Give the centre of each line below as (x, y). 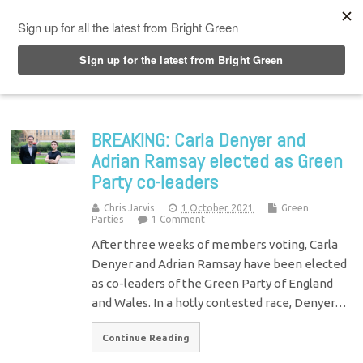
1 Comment (179, 219)
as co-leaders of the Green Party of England (213, 283)
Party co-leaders (155, 181)
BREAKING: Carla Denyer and (199, 139)
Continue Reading (146, 337)
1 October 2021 (218, 207)
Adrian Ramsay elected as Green (218, 160)
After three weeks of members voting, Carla (215, 244)
